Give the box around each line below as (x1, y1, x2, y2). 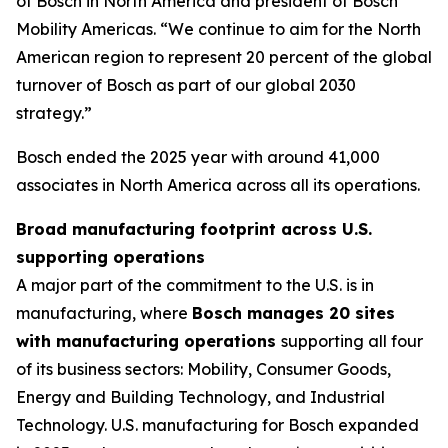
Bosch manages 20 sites (192, 303, 395, 323)
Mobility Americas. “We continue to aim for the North (16, 19, 421, 39)
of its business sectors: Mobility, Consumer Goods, (16, 359, 391, 379)
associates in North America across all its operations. (16, 175, 420, 195)
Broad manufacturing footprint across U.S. (16, 219, 372, 239)
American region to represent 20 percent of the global (16, 47, 432, 67)
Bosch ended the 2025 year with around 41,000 (16, 147, 380, 167)
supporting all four (281, 331, 423, 351)
